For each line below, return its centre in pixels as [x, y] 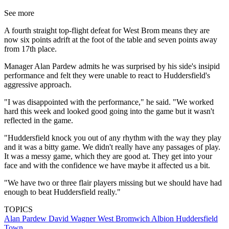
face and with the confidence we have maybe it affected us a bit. [107, 166]
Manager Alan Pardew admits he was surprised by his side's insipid [112, 66]
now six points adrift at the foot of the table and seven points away [111, 40]
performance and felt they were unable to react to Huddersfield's [107, 76]
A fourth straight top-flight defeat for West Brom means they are [107, 31]
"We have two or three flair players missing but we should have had [113, 183]
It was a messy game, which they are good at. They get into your [108, 156]
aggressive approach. [38, 85]
